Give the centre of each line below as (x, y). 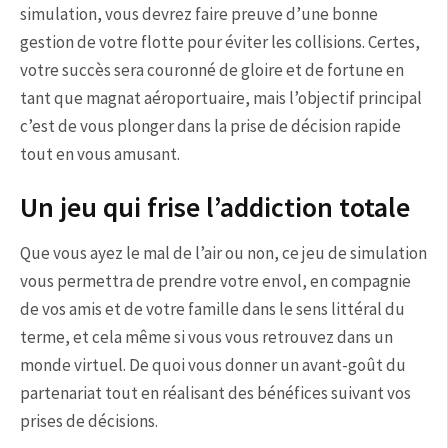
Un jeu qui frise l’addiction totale (215, 207)
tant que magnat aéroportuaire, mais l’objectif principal (221, 98)
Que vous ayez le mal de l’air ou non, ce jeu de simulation (223, 253)
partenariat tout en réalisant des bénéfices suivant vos (215, 393)
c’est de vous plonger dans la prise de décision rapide (210, 126)
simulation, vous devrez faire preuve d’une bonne (199, 14)
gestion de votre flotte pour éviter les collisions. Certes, (220, 42)
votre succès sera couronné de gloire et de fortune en (212, 70)
